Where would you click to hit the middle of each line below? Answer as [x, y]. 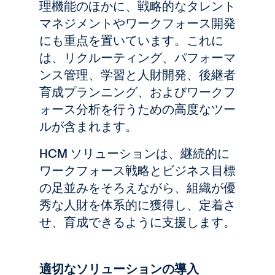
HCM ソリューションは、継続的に [134, 153]
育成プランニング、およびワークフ [137, 92]
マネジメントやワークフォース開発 [137, 23]
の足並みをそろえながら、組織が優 [137, 188]
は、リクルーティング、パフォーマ [137, 58]
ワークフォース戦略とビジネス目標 [137, 171]
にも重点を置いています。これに [131, 41]
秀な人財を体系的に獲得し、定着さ [137, 205]
